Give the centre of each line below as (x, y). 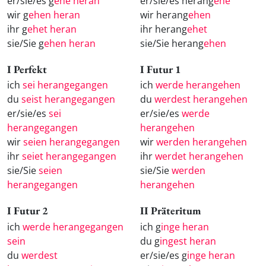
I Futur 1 (161, 69)
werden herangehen (202, 142)
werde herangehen (198, 85)
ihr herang (164, 29)
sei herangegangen (65, 85)
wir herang (164, 15)
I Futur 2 (28, 211)
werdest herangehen (201, 99)
